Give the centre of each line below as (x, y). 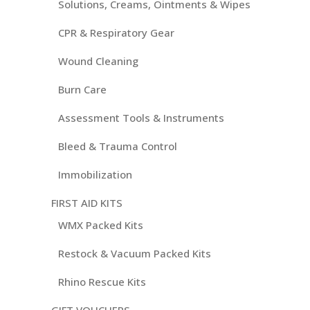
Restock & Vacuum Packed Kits (135, 254)
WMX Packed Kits (101, 225)
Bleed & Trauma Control (118, 146)
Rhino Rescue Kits (102, 282)
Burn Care (82, 90)
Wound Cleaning (98, 61)
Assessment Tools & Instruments (141, 118)
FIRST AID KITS (87, 203)
